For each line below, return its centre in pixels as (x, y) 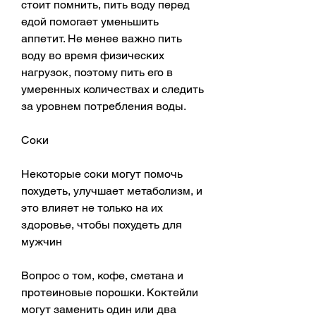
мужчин (42, 241)
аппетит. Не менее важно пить (102, 38)
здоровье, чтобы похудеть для (102, 224)
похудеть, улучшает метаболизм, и (112, 190)
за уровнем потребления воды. (104, 106)
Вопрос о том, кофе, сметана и (102, 275)
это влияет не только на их (92, 207)
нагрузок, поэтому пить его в (97, 72)
